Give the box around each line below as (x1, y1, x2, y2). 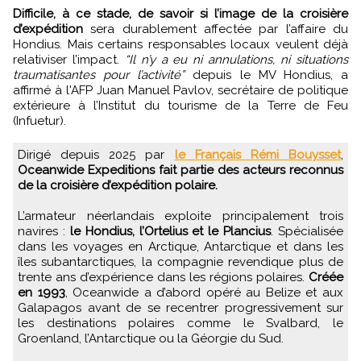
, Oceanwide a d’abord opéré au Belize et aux (64, 284, 344, 300)
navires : (18, 223, 70, 239)
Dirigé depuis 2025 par (27, 147, 175, 162)
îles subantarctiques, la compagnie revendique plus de (18, 254, 343, 269)
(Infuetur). (13, 113, 66, 128)
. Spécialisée (271, 223, 343, 239)
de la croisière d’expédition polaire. (18, 177, 218, 193)
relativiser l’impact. (13, 52, 125, 67)
